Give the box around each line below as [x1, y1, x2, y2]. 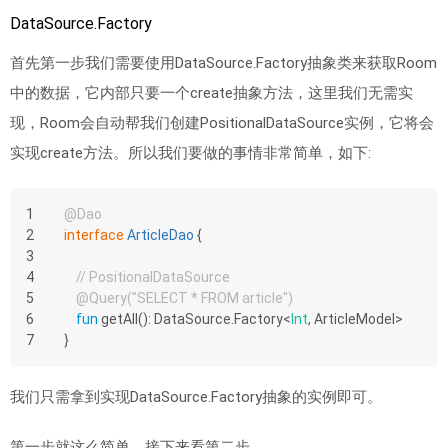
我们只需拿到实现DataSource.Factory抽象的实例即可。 [10, 388, 382, 406]
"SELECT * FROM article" [132, 290, 288, 306]
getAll [101, 311, 138, 327]
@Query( [76, 290, 132, 306]
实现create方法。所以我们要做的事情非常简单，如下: [10, 144, 371, 162]
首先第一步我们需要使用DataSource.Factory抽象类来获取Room [10, 54, 437, 72]
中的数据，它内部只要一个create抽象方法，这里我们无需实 [10, 84, 413, 102]
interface [64, 227, 124, 243]
